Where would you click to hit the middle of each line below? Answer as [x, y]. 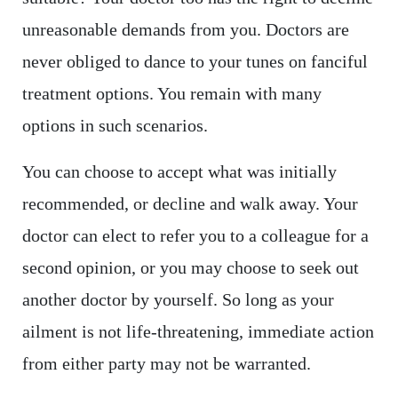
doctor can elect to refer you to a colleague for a [195, 236]
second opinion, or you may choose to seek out [190, 268]
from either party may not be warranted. [166, 364]
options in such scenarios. [115, 126]
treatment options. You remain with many [171, 94]
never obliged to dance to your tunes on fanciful [195, 62]
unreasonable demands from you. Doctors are [185, 30]
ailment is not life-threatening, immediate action [198, 332]
